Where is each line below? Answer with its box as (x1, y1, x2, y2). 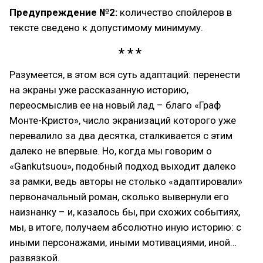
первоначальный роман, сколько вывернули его (9, 190, 229, 203)
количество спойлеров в (117, 6, 232, 18)
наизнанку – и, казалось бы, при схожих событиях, (9, 205, 240, 218)
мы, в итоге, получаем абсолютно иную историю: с (9, 221, 241, 233)
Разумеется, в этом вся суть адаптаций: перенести (9, 68, 240, 80)
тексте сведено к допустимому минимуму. (9, 22, 203, 33)
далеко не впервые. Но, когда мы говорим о (9, 144, 212, 157)
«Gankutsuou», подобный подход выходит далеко (9, 160, 236, 172)
